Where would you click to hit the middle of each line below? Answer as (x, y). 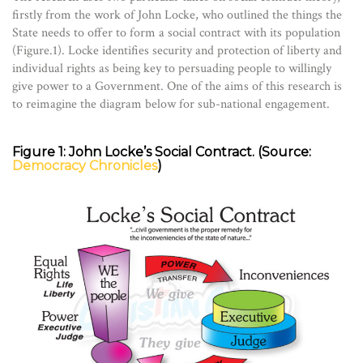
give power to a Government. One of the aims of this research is (177, 86)
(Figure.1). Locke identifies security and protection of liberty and (177, 51)
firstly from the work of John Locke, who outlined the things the (177, 15)
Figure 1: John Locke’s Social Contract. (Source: (162, 152)
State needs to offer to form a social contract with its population (176, 33)
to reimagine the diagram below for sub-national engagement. (171, 104)
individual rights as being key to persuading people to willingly (172, 68)
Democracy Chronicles (85, 166)
